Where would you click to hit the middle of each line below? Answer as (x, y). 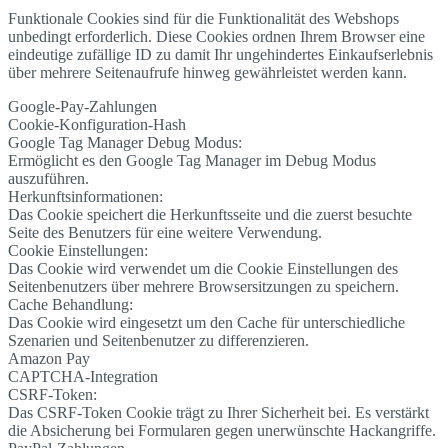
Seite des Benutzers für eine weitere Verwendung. (165, 232)
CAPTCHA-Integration (83, 376)
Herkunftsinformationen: (85, 196)
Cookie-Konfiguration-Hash (97, 124)
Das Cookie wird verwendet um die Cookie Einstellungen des (203, 268)
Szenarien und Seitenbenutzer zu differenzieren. (158, 340)
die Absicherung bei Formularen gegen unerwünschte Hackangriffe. (222, 430)
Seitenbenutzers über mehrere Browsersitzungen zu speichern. (203, 286)
